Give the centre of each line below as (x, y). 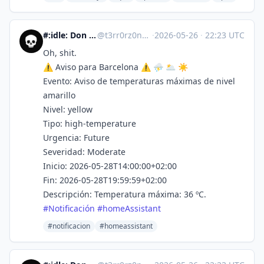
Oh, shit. (60, 53)
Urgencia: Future (76, 138)
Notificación (72, 208)
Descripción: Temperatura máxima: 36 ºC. (125, 194)
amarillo (59, 95)
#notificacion (69, 226)
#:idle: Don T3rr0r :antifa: (93, 35)
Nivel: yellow (68, 109)
